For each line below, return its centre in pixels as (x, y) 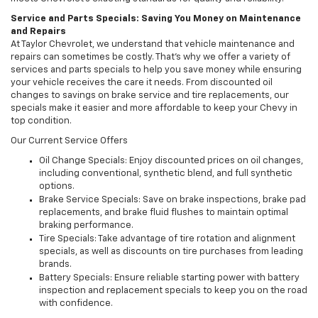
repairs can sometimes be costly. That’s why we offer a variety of (150, 57)
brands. (55, 265)
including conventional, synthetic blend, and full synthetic (166, 174)
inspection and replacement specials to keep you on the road (173, 291)
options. (57, 187)
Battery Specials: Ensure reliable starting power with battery (169, 278)
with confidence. (76, 304)
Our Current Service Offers (69, 141)
